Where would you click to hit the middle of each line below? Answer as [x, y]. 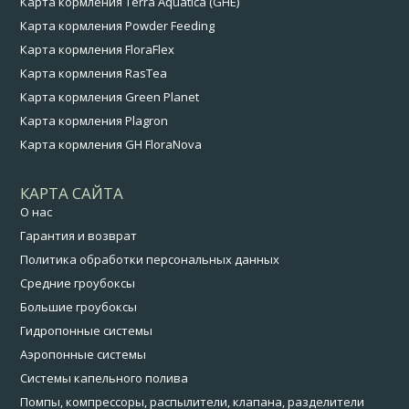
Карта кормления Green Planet [110, 97]
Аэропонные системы [84, 354]
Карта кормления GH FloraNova [111, 144]
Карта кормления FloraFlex [98, 49]
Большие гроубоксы [79, 307]
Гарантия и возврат [79, 236]
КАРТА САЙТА [72, 193]
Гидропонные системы [87, 330]
